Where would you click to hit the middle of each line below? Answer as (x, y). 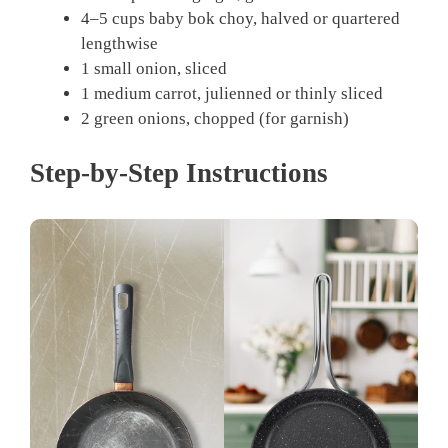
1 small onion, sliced (154, 69)
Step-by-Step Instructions (179, 172)
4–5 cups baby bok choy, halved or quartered (240, 19)
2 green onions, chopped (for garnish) (215, 119)
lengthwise (119, 44)
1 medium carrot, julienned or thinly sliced (232, 94)
